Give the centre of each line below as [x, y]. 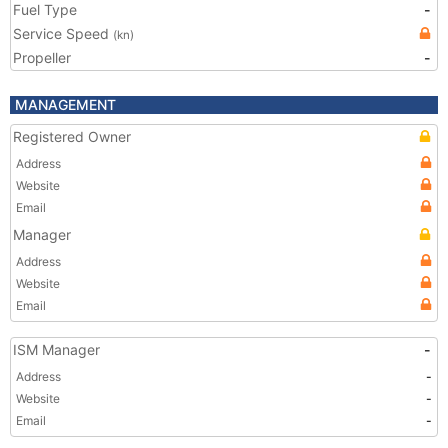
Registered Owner [72, 136]
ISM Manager [56, 349]
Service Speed [63, 33]
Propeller [42, 57]
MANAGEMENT [65, 104]
